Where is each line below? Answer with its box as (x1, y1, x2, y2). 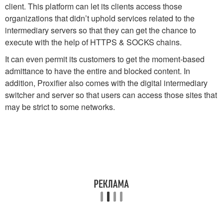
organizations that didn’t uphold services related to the (5, 12, 195, 24)
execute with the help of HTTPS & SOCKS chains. (5, 36, 182, 48)
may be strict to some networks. (5, 101, 115, 112)
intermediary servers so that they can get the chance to (5, 24, 196, 36)
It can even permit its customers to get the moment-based (5, 53, 205, 65)
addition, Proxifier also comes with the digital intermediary (5, 77, 208, 89)
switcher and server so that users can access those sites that (5, 89, 217, 101)
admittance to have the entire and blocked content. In (5, 65, 190, 77)
